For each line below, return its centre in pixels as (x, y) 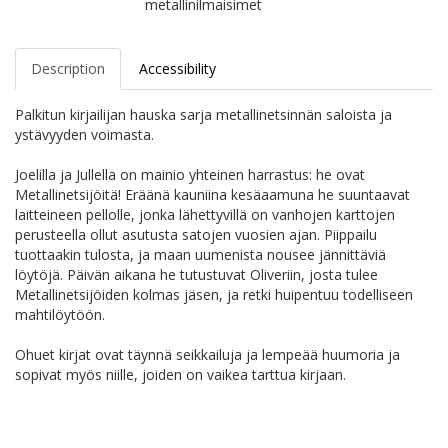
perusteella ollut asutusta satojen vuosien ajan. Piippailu (196, 235)
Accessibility (177, 69)
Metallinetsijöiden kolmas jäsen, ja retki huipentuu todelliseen (214, 295)
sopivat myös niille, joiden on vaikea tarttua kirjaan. (180, 375)
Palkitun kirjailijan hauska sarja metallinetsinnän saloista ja (203, 115)
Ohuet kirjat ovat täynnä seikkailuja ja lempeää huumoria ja (207, 355)
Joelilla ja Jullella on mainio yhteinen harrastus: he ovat (190, 175)
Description (68, 69)
